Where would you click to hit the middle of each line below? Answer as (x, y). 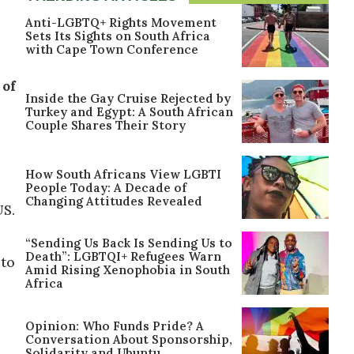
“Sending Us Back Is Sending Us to (129, 243)
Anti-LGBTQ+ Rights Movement (121, 22)
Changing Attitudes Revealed (114, 201)
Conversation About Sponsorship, (129, 339)
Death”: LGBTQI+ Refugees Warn (123, 256)
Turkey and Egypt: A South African (129, 111)
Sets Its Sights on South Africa (118, 36)
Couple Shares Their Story (105, 125)
